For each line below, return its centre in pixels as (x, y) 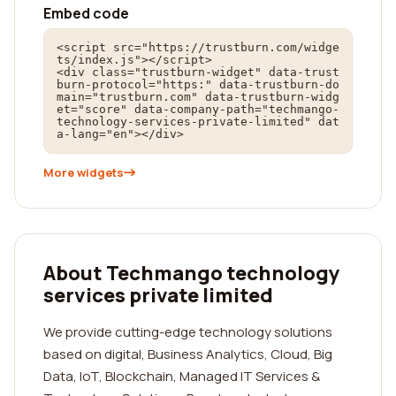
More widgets (84, 172)
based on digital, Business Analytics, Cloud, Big (188, 354)
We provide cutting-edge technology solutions (188, 332)
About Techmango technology (192, 273)
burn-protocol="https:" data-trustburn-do (198, 84)
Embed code (86, 13)
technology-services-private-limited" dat (198, 122)
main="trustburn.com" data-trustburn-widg (198, 97)
